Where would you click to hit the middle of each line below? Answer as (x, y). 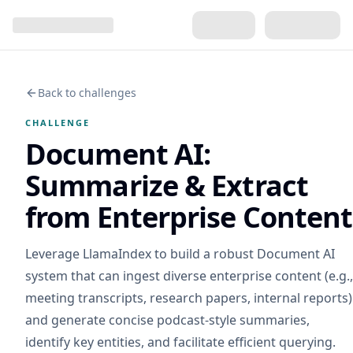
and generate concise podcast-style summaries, (167, 320)
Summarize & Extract (167, 186)
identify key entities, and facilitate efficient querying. (180, 342)
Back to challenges (87, 93)
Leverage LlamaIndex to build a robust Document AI (180, 254)
